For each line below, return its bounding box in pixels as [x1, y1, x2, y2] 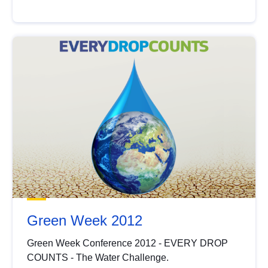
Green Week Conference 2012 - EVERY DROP [27, 238, 229, 249]
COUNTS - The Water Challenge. [27, 252, 169, 263]
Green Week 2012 [27, 212, 143, 229]
